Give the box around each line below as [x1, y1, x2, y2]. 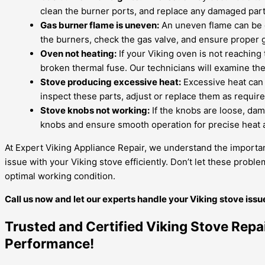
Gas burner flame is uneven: [40, 20, 159, 31]
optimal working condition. [5, 170, 115, 182]
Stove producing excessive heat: [40, 76, 181, 88]
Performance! [5, 235, 94, 251]
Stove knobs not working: [40, 105, 150, 117]
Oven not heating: [40, 48, 117, 60]
